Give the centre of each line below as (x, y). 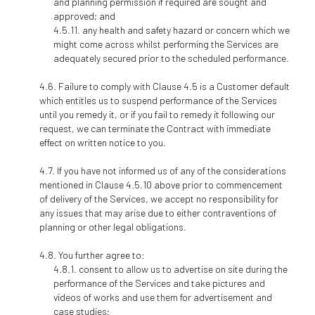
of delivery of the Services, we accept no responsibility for (159, 199)
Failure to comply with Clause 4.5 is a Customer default (174, 86)
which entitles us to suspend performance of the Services (158, 100)
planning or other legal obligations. (112, 227)
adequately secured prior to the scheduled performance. (171, 58)
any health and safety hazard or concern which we (186, 30)
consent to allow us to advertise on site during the (183, 269)
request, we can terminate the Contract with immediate (155, 128)
